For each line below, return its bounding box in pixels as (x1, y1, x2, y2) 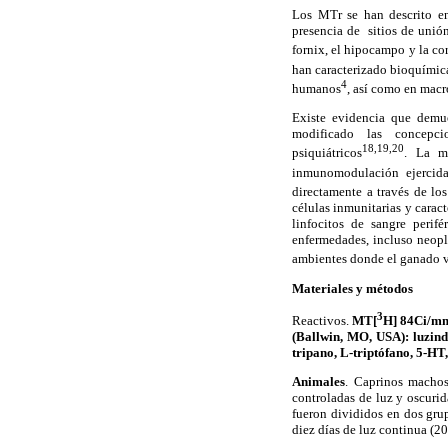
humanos (292, 80, 341, 96)
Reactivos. (292, 313, 353, 329)
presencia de (292, 22, 360, 38)
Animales (292, 374, 345, 390)
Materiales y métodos (292, 280, 413, 296)
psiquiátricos (292, 145, 362, 161)
